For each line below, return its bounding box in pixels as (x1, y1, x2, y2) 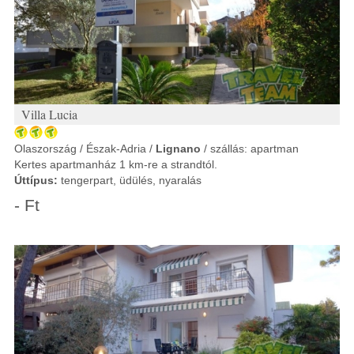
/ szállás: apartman (201, 142, 299, 155)
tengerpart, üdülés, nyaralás (58, 174, 201, 186)
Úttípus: (14, 174, 58, 186)
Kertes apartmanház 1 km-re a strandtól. (14, 158, 217, 171)
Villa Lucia (21, 106, 77, 122)
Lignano (156, 142, 201, 155)
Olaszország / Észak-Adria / (14, 142, 156, 155)
